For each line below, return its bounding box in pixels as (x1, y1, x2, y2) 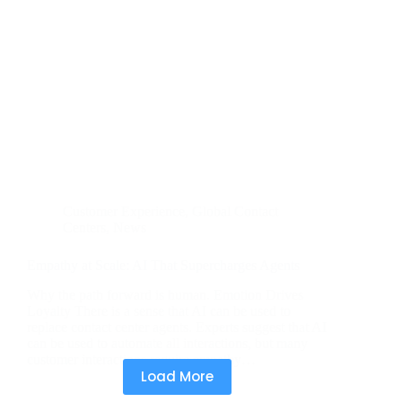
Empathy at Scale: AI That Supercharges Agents (27, 258, 300, 274)
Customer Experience (63, 204, 185, 220)
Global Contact (192, 204, 278, 220)
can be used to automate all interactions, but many (27, 336, 308, 352)
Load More (140, 367, 214, 387)
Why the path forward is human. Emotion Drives (27, 287, 303, 303)
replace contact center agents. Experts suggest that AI (27, 319, 327, 336)
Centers (63, 220, 106, 236)
